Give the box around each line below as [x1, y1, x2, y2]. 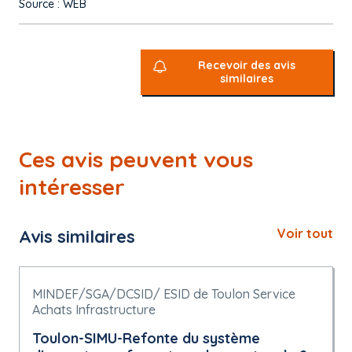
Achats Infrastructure [32, 302, 156, 317]
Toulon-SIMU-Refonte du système [32, 329, 260, 347]
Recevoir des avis [198, 58, 296, 72]
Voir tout [277, 225, 333, 241]
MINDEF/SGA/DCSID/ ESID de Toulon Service [32, 286, 295, 302]
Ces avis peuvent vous [19, 145, 253, 173]
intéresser [19, 173, 125, 200]
